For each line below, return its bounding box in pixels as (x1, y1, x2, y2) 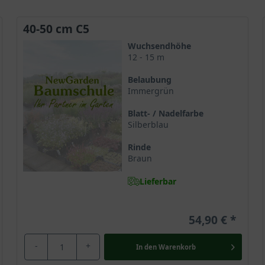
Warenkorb (158, 242, 196, 251)
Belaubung (127, 74, 172, 85)
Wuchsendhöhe (127, 40, 191, 51)
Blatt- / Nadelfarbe (127, 108, 203, 119)
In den (135, 242, 157, 251)
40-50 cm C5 (23, 21, 89, 37)
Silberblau (127, 119, 169, 130)
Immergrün (127, 85, 174, 96)
